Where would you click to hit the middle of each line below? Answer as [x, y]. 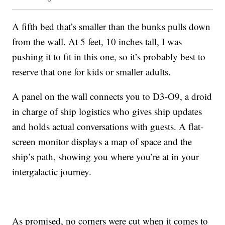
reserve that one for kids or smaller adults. [92, 72]
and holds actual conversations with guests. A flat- [108, 127]
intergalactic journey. [52, 172]
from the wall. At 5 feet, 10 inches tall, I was [97, 42]
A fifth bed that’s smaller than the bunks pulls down [111, 27]
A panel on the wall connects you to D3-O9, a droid [112, 96]
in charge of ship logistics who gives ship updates [107, 111]
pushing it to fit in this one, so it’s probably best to [109, 57]
